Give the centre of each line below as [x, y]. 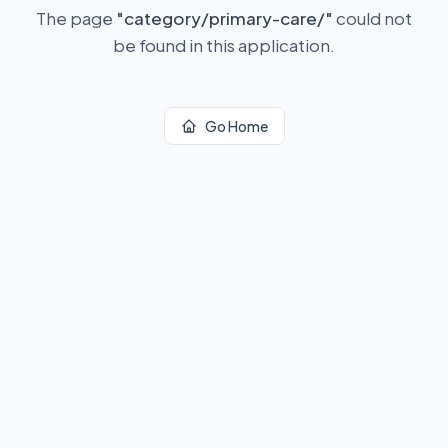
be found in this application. [224, 45]
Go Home [236, 126]
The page [76, 18]
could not [372, 18]
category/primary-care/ [224, 18]
